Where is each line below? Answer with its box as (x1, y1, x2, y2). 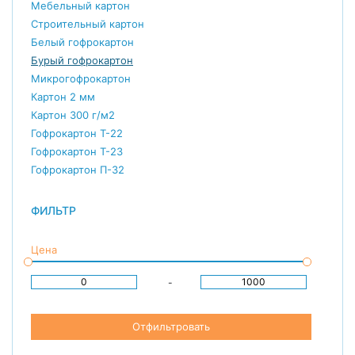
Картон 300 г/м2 (31, 108, 115, 121)
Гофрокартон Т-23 (31, 144, 123, 158)
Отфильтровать (132, 319, 210, 333)
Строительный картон (31, 17, 144, 30)
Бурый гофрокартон (31, 53, 133, 67)
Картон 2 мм (31, 90, 95, 103)
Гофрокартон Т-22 (31, 126, 123, 139)
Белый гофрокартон (31, 35, 134, 48)
